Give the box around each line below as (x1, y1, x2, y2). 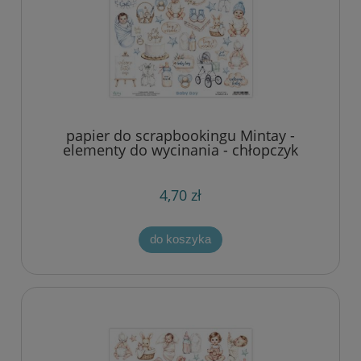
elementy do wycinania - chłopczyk (63, 140, 298, 160)
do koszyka (150, 232, 211, 247)
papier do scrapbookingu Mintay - (66, 126, 295, 146)
